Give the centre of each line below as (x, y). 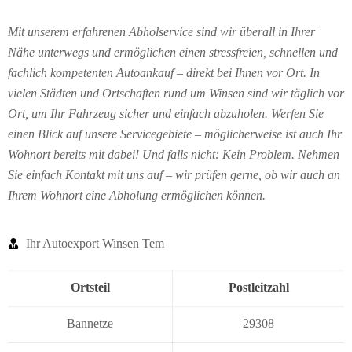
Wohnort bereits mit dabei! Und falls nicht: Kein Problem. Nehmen (174, 154)
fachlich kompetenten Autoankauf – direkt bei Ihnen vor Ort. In (164, 72)
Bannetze (90, 323)
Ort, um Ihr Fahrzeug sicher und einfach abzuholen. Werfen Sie (166, 113)
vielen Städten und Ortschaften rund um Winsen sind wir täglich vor (176, 93)
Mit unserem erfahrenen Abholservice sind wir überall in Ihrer (161, 31)
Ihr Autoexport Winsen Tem (95, 243)
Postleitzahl (258, 287)
